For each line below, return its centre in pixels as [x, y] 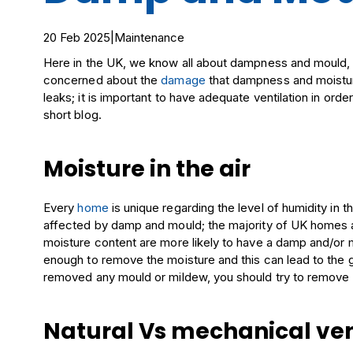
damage [183, 80]
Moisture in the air [147, 169]
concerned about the [102, 80]
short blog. [72, 115]
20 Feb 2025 [77, 37]
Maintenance [150, 37]
